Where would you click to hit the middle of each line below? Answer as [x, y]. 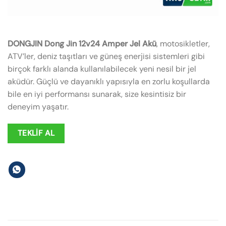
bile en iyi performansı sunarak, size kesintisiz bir [97, 94]
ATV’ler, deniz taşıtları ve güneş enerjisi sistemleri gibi [106, 56]
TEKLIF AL [36, 133]
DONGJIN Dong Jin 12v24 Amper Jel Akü [82, 44]
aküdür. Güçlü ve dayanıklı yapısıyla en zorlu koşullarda [109, 81]
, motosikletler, [183, 44]
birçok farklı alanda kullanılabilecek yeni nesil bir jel [102, 69]
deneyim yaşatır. [38, 107]
